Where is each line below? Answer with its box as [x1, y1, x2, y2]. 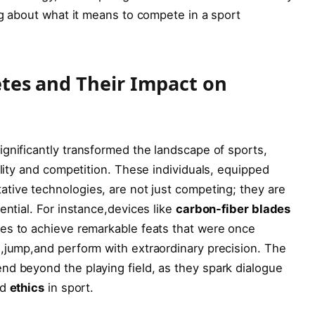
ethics [9, 281, 45, 295]
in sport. [44, 281, 94, 295]
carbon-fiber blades [175, 202, 291, 217]
